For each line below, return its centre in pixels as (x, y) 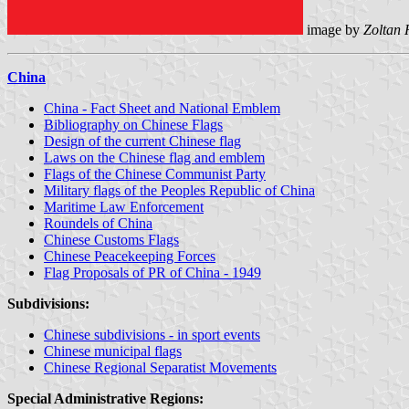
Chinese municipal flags (113, 351)
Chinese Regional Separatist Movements (160, 367)
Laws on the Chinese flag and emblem (154, 157)
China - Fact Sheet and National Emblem (162, 108)
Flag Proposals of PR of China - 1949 (152, 272)
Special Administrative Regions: (105, 398)
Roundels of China (98, 223)
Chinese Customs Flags (111, 239)
